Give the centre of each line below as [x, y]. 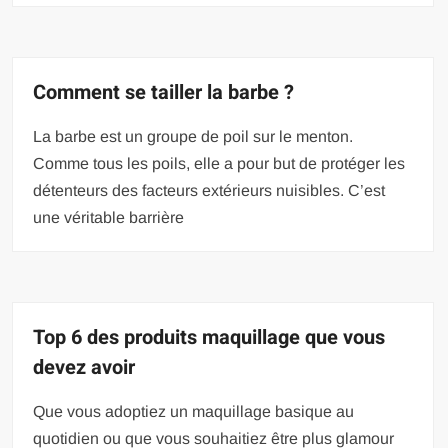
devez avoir [84, 368]
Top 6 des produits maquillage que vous [209, 338]
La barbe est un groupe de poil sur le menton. [193, 137]
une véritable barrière [109, 218]
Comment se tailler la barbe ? [164, 93]
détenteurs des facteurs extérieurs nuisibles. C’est [209, 191]
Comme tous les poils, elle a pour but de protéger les [219, 164]
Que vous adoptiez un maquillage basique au [194, 412]
